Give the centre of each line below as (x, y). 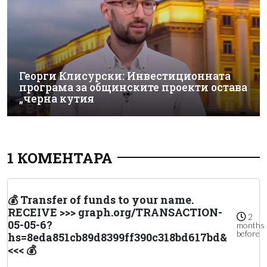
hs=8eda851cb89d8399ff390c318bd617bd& (117, 237)
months (251, 225)
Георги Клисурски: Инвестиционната (125, 76)
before (248, 234)
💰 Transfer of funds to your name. (101, 199)
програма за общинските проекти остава (133, 87)
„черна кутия (57, 98)
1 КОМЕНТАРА (60, 158)
